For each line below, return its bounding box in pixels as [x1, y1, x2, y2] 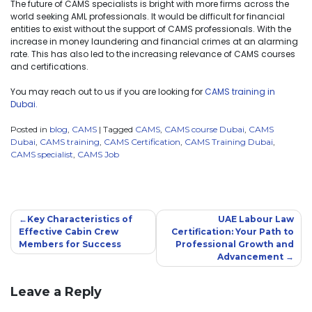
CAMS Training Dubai [185, 136, 273, 147]
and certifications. [10, 60, 88, 72]
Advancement [217, 251, 283, 262]
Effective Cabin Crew [18, 226, 118, 237]
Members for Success [18, 238, 121, 249]
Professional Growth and [175, 238, 294, 249]
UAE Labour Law [217, 213, 294, 224]
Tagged [103, 123, 135, 134]
